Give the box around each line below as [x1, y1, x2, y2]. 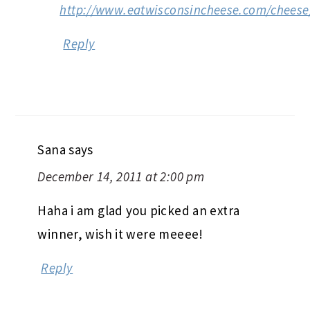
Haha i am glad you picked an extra [37, 201, 240, 219]
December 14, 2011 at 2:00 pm [37, 167, 205, 185]
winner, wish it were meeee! [37, 225, 203, 242]
